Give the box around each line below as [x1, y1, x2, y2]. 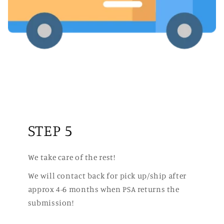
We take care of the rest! [27, 152, 115, 162]
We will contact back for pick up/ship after [27, 171, 186, 180]
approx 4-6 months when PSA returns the [27, 184, 179, 194]
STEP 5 [27, 120, 73, 139]
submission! [27, 198, 74, 207]
